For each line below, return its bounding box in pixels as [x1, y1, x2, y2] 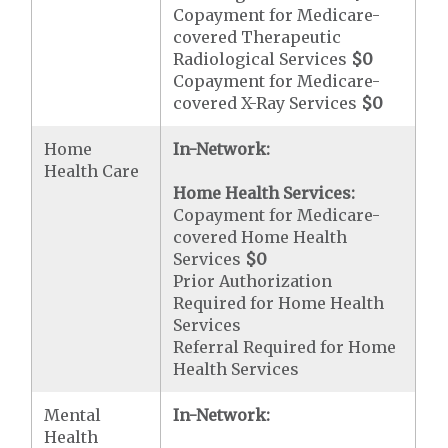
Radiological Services [173, 49, 352, 69]
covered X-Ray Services [173, 93, 362, 113]
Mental [44, 405, 102, 425]
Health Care [44, 161, 140, 181]
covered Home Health [173, 227, 348, 247]
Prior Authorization [173, 271, 333, 291]
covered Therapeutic [173, 27, 342, 47]
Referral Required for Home [173, 337, 397, 357]
